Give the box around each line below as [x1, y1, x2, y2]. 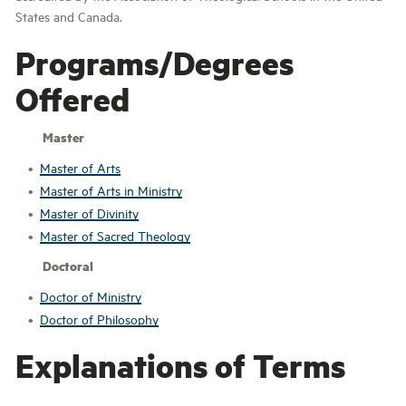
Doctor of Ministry [40, 287, 141, 304]
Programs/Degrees [15, 41, 294, 83]
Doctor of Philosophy [40, 310, 159, 327]
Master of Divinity [40, 204, 139, 221]
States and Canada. [15, 7, 122, 24]
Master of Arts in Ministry [40, 181, 182, 198]
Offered [15, 77, 130, 120]
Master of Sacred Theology [40, 227, 190, 244]
